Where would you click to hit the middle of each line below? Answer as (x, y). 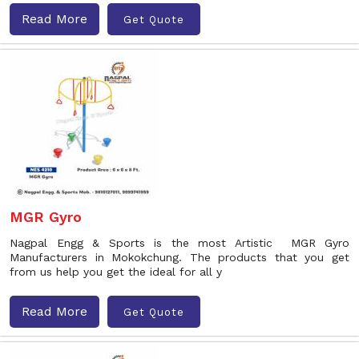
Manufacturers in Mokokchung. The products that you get (179, 257)
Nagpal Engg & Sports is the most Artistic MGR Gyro (179, 243)
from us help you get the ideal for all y (116, 272)
